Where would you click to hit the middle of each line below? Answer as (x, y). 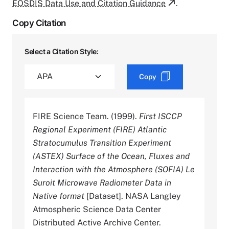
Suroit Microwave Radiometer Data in (102, 182)
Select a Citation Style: (62, 51)
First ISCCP (161, 116)
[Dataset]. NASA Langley (133, 196)
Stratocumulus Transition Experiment (102, 143)
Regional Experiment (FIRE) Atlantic (100, 129)
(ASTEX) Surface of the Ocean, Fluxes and (111, 156)
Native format (59, 196)
